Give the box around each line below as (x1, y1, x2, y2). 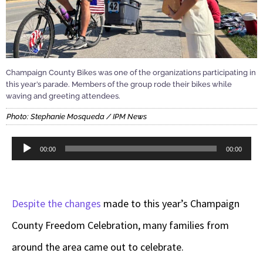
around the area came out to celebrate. (12, 240, 184, 254)
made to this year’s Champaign (103, 197, 240, 210)
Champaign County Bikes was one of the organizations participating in (6, 68, 256, 77)
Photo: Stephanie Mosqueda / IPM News (6, 112, 147, 121)
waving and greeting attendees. (6, 91, 120, 100)
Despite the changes (12, 197, 103, 210)
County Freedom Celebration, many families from (12, 218, 229, 232)
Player (11, 162, 39, 176)
